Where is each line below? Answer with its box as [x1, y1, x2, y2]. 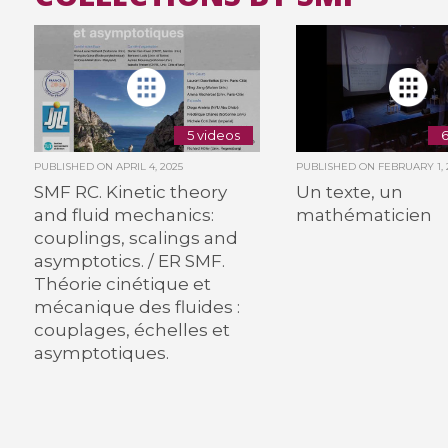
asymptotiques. [33, 342, 169, 363]
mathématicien [296, 204, 433, 225]
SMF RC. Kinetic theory [33, 181, 227, 202]
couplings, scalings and [33, 227, 238, 248]
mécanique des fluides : [33, 296, 240, 317]
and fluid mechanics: [33, 204, 214, 225]
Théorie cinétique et [33, 273, 211, 294]
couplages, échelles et [33, 319, 230, 340]
